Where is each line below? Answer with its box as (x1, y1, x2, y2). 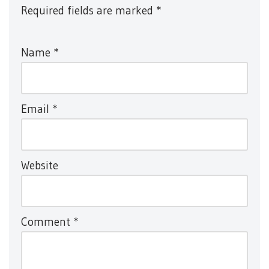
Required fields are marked (21, 4, 156, 17)
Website (21, 159, 58, 172)
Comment (21, 215, 73, 229)
